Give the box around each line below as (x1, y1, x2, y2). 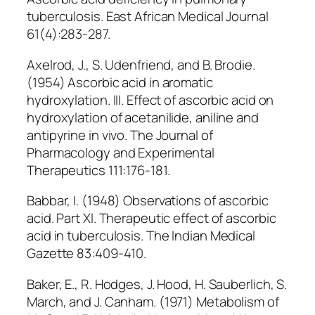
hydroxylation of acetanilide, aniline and (27, 108, 259, 127)
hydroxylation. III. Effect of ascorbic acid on (27, 90, 274, 109)
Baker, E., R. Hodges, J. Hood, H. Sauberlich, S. (27, 274, 288, 293)
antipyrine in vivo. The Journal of (27, 125, 213, 144)
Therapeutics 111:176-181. (27, 160, 170, 179)
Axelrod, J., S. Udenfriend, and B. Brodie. (27, 55, 255, 74)
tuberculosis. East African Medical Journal (27, 7, 269, 26)
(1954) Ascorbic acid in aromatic (27, 72, 213, 91)
